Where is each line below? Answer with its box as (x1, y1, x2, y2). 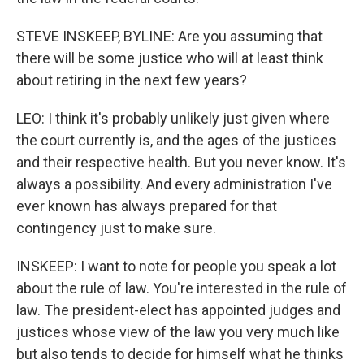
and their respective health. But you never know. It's (16, 153, 346, 171)
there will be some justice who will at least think (16, 49, 323, 67)
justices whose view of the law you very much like (16, 323, 340, 340)
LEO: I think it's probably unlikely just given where (16, 109, 330, 127)
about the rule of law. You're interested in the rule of (16, 279, 347, 297)
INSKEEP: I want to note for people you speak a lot (16, 257, 336, 275)
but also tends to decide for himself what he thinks (16, 344, 344, 362)
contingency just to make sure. (16, 219, 216, 236)
